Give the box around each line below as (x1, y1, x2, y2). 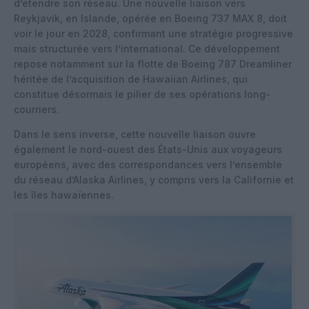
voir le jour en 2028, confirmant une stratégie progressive (14, 27, 293, 39)
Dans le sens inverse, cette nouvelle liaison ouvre (14, 128, 256, 140)
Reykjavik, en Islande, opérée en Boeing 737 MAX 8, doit (14, 12, 287, 24)
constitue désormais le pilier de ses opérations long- (14, 88, 270, 100)
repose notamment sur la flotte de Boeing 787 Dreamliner (14, 57, 292, 70)
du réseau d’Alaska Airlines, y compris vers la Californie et (14, 173, 294, 186)
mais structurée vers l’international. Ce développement (14, 42, 280, 54)
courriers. (14, 103, 59, 115)
